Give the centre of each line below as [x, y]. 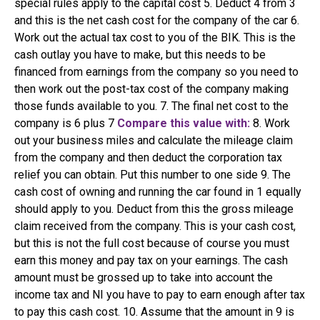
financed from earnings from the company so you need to [156, 72]
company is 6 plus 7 [66, 124]
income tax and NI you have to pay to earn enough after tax [160, 295]
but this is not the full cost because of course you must [152, 244]
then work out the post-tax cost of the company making [151, 89]
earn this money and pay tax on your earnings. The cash [151, 261]
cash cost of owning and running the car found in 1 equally [158, 192]
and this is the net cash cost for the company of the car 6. [157, 21]
